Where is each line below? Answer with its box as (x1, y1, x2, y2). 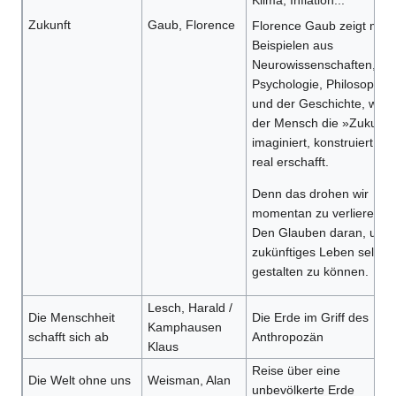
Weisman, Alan (147, 373, 231, 388)
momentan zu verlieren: (251, 206, 385, 221)
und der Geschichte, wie (251, 96, 387, 111)
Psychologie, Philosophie (251, 77, 391, 92)
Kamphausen (147, 320, 222, 335)
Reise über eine (251, 363, 340, 378)
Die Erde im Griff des (251, 310, 369, 325)
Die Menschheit (27, 310, 115, 325)
